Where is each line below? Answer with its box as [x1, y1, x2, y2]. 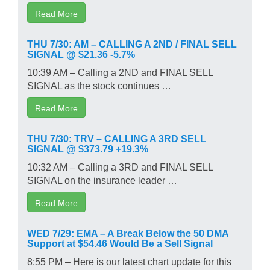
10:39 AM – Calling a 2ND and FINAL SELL [27, 66, 213, 77]
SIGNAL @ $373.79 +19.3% [27, 143, 148, 153]
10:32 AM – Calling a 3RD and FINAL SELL [27, 161, 213, 171]
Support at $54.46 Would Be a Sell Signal [27, 237, 213, 248]
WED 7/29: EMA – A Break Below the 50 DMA [27, 227, 228, 237]
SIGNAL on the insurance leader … [27, 174, 177, 184]
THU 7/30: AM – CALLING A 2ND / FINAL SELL [27, 38, 237, 48]
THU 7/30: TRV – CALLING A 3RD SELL [27, 133, 206, 143]
